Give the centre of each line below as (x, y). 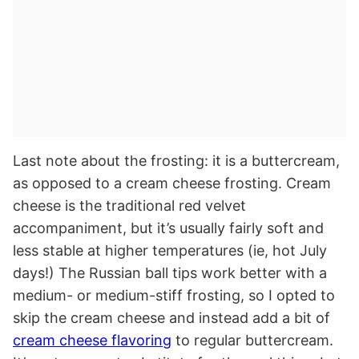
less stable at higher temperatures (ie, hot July (170, 251)
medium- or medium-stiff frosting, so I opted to (174, 296)
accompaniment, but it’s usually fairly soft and (168, 228)
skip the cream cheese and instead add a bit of (171, 318)
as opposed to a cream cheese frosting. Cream (172, 184)
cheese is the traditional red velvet (129, 206)
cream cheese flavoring (92, 341)
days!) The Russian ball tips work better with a (170, 273)
